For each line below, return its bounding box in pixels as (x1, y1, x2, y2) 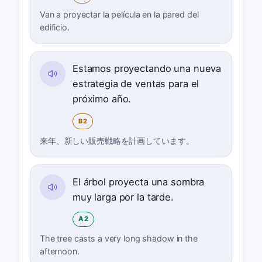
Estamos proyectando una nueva (72, 63, 222, 75)
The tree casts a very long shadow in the (39, 233, 198, 243)
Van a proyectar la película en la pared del (39, 9, 199, 20)
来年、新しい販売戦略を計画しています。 (39, 135, 194, 146)
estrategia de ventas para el (72, 78, 199, 90)
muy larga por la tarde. (72, 191, 174, 203)
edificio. (39, 22, 70, 33)
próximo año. (72, 93, 132, 105)
